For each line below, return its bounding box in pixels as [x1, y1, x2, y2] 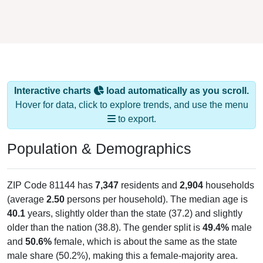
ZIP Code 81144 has [7, 180, 95, 190]
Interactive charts [14, 85, 93, 96]
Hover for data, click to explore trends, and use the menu [15, 99, 248, 110]
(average [7, 194, 46, 204]
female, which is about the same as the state [52, 236, 237, 247]
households [203, 180, 254, 190]
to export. [115, 113, 156, 124]
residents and [119, 180, 180, 190]
